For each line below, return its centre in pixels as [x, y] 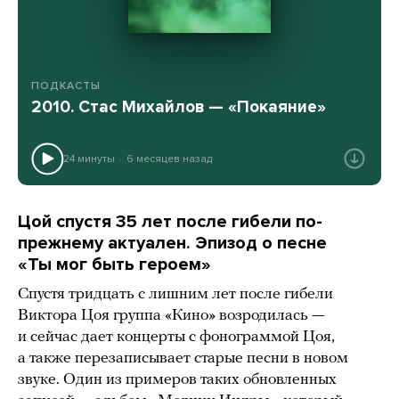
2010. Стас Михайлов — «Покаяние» [179, 107]
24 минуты [89, 158]
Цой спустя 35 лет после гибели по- [170, 222]
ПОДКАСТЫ [66, 85]
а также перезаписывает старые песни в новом [183, 359]
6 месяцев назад [169, 158]
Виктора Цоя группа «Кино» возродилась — [171, 316]
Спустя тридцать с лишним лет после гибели [175, 295]
